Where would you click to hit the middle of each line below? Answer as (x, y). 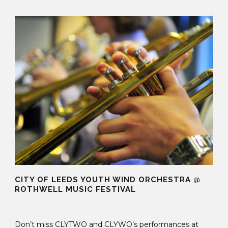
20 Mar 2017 (33, 204)
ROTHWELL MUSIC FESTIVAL (75, 189)
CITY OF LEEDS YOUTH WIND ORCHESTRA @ (108, 179)
